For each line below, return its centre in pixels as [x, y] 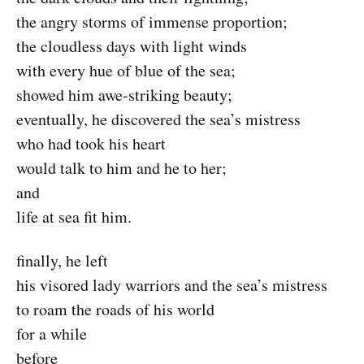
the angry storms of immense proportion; [152, 22]
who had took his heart [91, 143]
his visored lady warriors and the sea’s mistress [172, 285]
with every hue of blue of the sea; [126, 70]
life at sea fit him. [74, 217]
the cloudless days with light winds [132, 46]
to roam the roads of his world [115, 309]
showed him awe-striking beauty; [124, 95]
